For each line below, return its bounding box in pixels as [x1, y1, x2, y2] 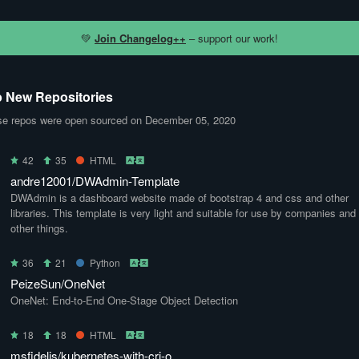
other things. [10, 220, 68, 236]
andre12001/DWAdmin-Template [10, 172, 179, 189]
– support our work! [186, 30, 278, 46]
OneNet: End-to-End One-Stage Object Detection [10, 292, 238, 308]
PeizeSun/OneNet [10, 275, 105, 292]
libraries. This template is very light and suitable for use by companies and [10, 205, 356, 220]
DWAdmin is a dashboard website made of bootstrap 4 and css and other [10, 190, 349, 205]
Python [90, 256, 120, 269]
